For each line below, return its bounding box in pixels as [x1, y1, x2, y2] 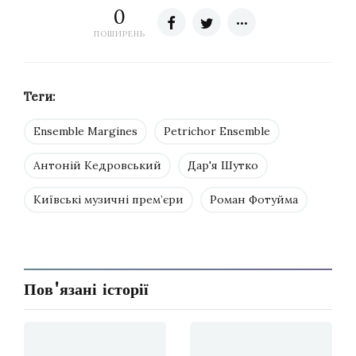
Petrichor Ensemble [164, 124, 270, 139]
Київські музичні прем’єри [33, 192, 184, 207]
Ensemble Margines [33, 124, 137, 139]
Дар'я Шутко [188, 158, 258, 173]
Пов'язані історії [24, 279, 149, 300]
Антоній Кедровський [33, 158, 161, 173]
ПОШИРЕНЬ [94, 29, 145, 40]
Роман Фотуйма [210, 192, 298, 207]
